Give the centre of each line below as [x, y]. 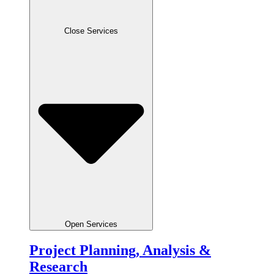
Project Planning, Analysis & [120, 250]
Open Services [91, 224]
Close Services [91, 31]
